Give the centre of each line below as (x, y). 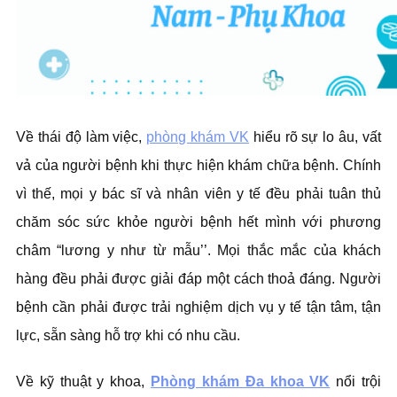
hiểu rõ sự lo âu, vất (315, 137)
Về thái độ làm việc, (82, 137)
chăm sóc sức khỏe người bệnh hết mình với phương (198, 222)
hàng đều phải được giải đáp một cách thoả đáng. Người (198, 279)
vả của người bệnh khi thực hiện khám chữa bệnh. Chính (198, 165)
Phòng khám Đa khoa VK (241, 381)
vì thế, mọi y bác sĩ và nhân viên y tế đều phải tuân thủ (198, 194)
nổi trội (356, 381)
